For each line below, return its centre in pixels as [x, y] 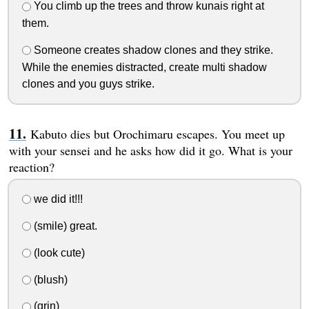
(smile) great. [64, 226]
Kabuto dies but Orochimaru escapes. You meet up [157, 134]
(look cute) [58, 252]
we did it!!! [57, 199]
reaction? [31, 167]
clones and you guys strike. [88, 84]
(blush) [49, 279]
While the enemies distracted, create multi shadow [144, 67]
